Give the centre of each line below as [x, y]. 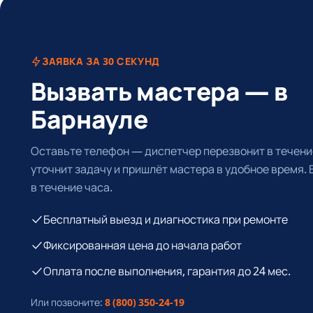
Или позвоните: [68, 302]
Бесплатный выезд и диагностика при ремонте [166, 219]
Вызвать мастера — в [159, 91]
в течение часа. [72, 187]
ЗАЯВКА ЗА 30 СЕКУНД [101, 61]
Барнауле [89, 119]
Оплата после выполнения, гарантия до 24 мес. [167, 271]
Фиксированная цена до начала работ [143, 245]
